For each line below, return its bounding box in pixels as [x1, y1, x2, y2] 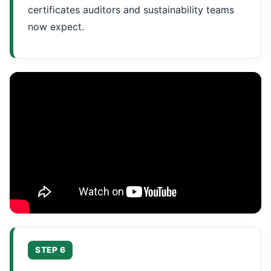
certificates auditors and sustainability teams [28, 4, 234, 16]
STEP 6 [35, 245, 65, 255]
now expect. [28, 21, 84, 33]
